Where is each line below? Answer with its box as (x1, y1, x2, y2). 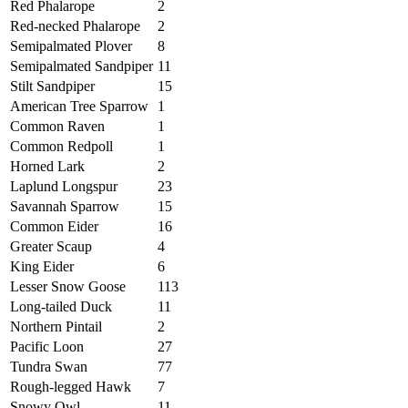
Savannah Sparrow (10, 199, 119, 215)
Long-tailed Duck (10, 299, 112, 315)
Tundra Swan (10, 359, 87, 375)
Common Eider (10, 219, 98, 235)
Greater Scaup (10, 239, 92, 255)
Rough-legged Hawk (10, 379, 131, 395)
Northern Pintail (10, 319, 102, 335)
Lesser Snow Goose (10, 279, 126, 295)
